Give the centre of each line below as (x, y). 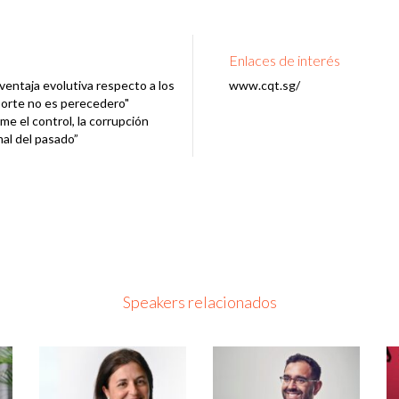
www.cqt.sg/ (264, 85)
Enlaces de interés (284, 60)
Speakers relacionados (199, 301)
